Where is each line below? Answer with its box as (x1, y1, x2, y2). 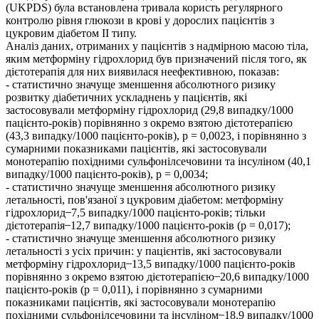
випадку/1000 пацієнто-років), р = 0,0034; (6, 168, 208, 181)
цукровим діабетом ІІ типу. (6, 27, 137, 40)
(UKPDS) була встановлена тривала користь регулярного (6, 1, 283, 14)
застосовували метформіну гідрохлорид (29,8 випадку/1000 (6, 104, 293, 117)
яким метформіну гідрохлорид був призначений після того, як (6, 53, 307, 66)
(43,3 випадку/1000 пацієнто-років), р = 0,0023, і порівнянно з (6, 130, 306, 142)
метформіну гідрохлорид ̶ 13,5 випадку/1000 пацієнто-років (6, 258, 296, 271)
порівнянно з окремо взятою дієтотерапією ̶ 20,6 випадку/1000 (6, 271, 309, 283)
